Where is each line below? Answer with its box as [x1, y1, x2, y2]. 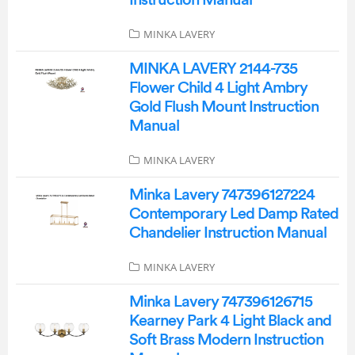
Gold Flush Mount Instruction [128, 99, 319, 115]
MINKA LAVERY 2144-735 [128, 61, 297, 77]
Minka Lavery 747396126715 [128, 294, 312, 310]
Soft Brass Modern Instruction [128, 332, 323, 348]
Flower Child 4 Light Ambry [128, 80, 307, 96]
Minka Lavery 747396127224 [128, 187, 315, 203]
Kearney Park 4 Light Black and [128, 313, 331, 329]
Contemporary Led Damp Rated [128, 206, 338, 222]
